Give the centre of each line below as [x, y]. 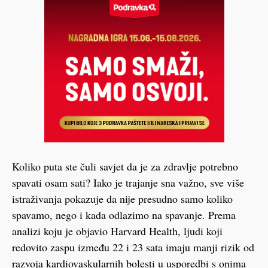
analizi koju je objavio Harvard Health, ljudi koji [117, 231]
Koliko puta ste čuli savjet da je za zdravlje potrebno [125, 166]
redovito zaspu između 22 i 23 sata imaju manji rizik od [133, 247]
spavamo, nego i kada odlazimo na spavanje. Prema [124, 214]
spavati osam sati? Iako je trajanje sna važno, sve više [128, 182]
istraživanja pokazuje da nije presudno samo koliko [122, 198]
